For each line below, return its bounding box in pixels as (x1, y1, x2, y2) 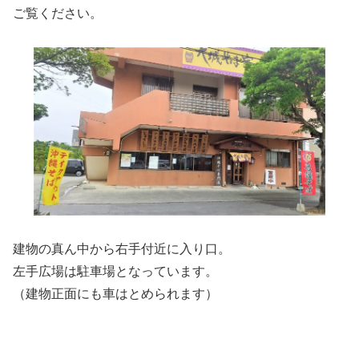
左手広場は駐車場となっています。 (13, 264, 218, 279)
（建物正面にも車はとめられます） (13, 287, 218, 301)
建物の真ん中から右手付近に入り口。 (13, 242, 231, 256)
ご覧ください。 (13, 6, 103, 20)
